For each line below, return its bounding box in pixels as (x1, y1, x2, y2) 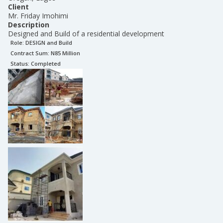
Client (8, 2, 29, 11)
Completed (31, 60, 61, 67)
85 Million (55, 49, 80, 57)
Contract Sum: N (10, 49, 55, 57)
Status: (10, 60, 31, 67)
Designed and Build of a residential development (8, 29, 164, 38)
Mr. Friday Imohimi (8, 11, 68, 20)
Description (8, 20, 49, 29)
